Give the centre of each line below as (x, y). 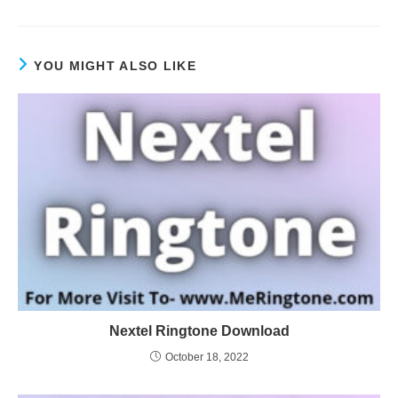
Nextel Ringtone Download (199, 330)
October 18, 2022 (207, 357)
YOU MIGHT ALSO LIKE (115, 66)
